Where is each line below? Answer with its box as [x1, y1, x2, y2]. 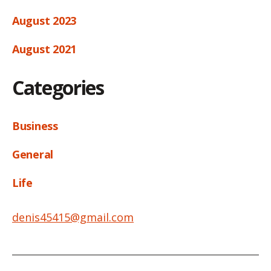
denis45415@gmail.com [12, 210, 134, 225]
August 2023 [12, 13, 77, 28]
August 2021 [12, 42, 77, 57]
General [12, 147, 54, 162]
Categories [12, 74, 104, 101]
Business [12, 119, 58, 134]
